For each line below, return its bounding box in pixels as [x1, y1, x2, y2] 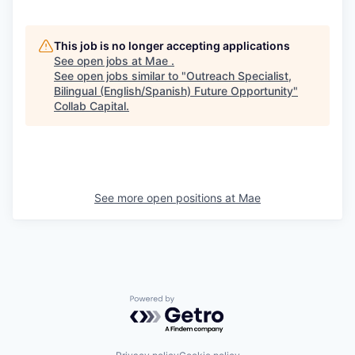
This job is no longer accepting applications [54, 38, 290, 52]
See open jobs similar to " [54, 68, 186, 82]
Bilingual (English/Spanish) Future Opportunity [54, 83, 293, 97]
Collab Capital [54, 98, 126, 113]
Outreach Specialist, [186, 68, 292, 82]
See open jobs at [54, 53, 145, 67]
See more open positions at [94, 190, 239, 204]
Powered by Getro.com [129, 294, 269, 311]
